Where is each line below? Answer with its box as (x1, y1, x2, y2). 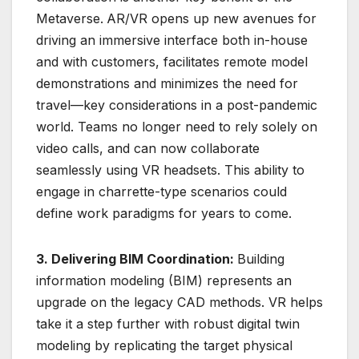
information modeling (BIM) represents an (36, 272, 292, 288)
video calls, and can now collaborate (36, 139, 260, 156)
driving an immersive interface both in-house (36, 31, 308, 48)
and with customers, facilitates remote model (36, 53, 308, 70)
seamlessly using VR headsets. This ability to (36, 161, 305, 178)
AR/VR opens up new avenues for (107, 10, 317, 26)
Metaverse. (36, 10, 103, 26)
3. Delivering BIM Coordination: (36, 250, 237, 267)
